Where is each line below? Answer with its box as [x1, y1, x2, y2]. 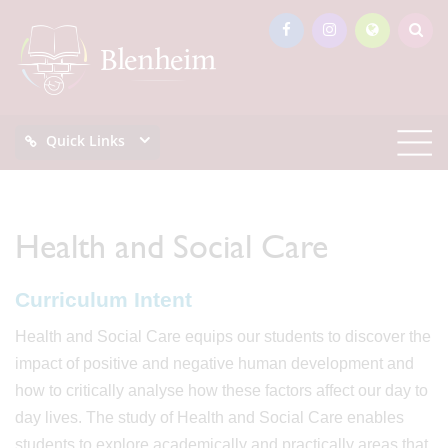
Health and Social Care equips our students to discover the [15, 328, 431, 345]
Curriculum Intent [15, 288, 192, 311]
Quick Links [46, 131, 125, 150]
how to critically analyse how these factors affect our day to [15, 382, 428, 399]
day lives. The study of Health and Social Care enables [15, 409, 404, 426]
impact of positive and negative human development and [15, 355, 414, 372]
